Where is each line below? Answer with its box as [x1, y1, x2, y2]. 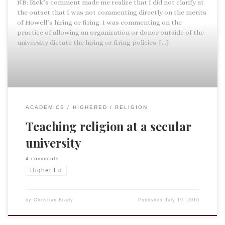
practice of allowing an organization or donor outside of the [17, 29, 204, 37]
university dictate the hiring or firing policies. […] [17, 39, 169, 47]
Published [138, 197, 165, 202]
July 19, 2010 [165, 197, 200, 202]
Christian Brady [33, 197, 73, 202]
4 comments [25, 156, 59, 162]
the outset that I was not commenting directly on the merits [17, 9, 206, 17]
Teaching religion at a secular [25, 118, 191, 134]
